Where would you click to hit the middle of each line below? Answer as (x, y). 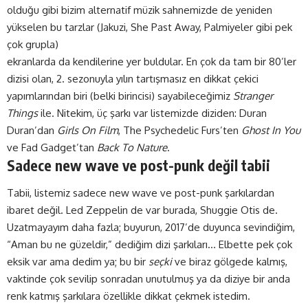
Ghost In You (271, 131)
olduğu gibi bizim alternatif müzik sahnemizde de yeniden (140, 10)
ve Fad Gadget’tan (52, 148)
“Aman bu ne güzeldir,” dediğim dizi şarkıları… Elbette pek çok (150, 244)
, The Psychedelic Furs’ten (180, 131)
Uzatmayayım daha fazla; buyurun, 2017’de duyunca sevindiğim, (151, 227)
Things (22, 113)
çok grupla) (33, 45)
